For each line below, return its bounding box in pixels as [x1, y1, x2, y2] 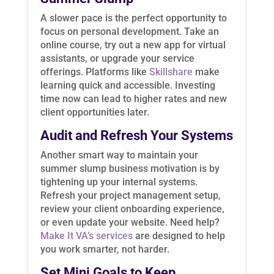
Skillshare [149, 66, 193, 78]
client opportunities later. [40, 106, 149, 119]
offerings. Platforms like [40, 66, 149, 78]
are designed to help [135, 230, 225, 242]
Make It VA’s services [40, 230, 135, 242]
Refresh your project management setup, [40, 190, 221, 202]
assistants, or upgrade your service [40, 53, 194, 65]
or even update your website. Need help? [40, 217, 220, 229]
